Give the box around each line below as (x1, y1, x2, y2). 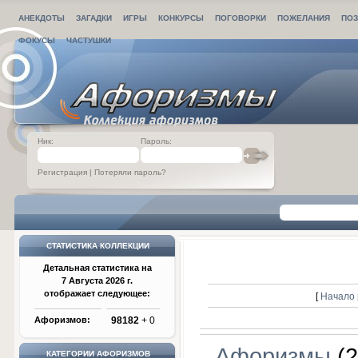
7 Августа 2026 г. (62, 276, 133, 285)
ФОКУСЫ (18, 36, 55, 45)
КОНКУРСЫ (158, 14, 204, 22)
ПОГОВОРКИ (215, 14, 266, 22)
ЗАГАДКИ (76, 14, 112, 22)
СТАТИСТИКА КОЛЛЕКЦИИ (46, 241, 149, 250)
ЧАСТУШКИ (66, 36, 111, 45)
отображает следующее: (44, 288, 150, 298)
